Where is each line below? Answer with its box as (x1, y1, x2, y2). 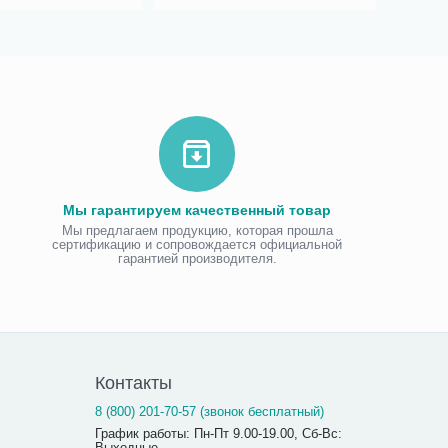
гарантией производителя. (117, 251, 277, 266)
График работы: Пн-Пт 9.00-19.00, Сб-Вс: (95, 426, 343, 441)
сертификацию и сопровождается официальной (52, 237, 343, 252)
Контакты (95, 373, 173, 393)
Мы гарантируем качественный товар (63, 202, 332, 218)
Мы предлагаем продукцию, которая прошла (61, 223, 333, 238)
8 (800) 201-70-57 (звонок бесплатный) (95, 404, 325, 419)
